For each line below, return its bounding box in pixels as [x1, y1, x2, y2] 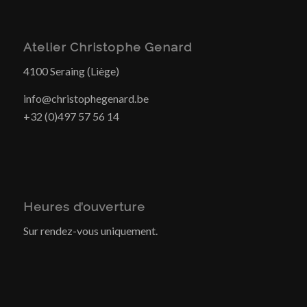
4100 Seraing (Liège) [23, 64, 119, 78]
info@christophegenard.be [23, 91, 149, 105]
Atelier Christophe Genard [23, 39, 192, 54]
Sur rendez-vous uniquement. [23, 224, 158, 238]
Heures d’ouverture [23, 199, 145, 214]
